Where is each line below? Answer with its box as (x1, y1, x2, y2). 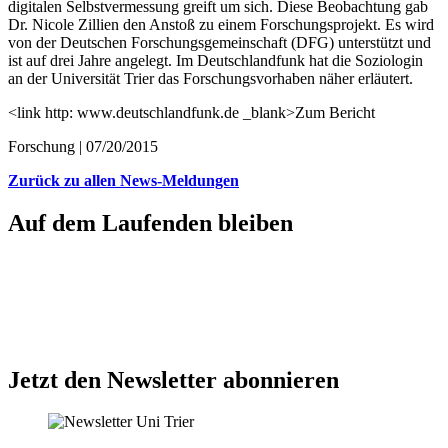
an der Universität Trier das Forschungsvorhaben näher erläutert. (8, 69, 413, 87)
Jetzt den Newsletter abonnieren (8, 366, 339, 393)
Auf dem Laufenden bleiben (8, 209, 293, 236)
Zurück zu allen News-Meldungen (8, 171, 239, 189)
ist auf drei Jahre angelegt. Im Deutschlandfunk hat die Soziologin (8, 51, 423, 69)
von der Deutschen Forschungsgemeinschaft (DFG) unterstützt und (8, 33, 431, 51)
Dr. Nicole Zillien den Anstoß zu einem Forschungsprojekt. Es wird (8, 15, 434, 33)
